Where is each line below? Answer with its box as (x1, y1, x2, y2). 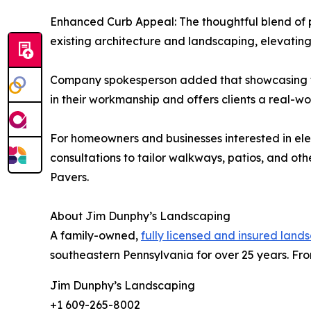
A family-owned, (50, 228, 141, 242)
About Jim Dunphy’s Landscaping (50, 208, 230, 223)
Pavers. (50, 169, 89, 184)
